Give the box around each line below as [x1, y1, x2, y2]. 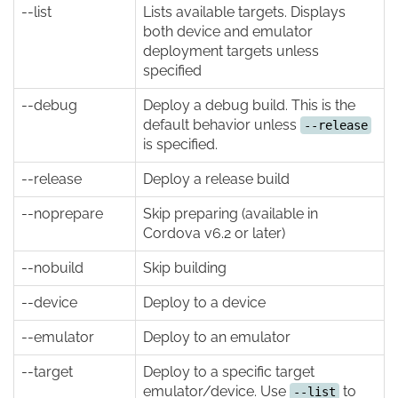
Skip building [143, 259, 227, 276]
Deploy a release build [143, 170, 290, 187]
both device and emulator [143, 22, 313, 40]
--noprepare [21, 204, 103, 222]
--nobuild [21, 259, 84, 276]
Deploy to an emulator [143, 328, 291, 346]
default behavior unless [143, 115, 300, 133]
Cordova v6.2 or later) [143, 224, 285, 242]
